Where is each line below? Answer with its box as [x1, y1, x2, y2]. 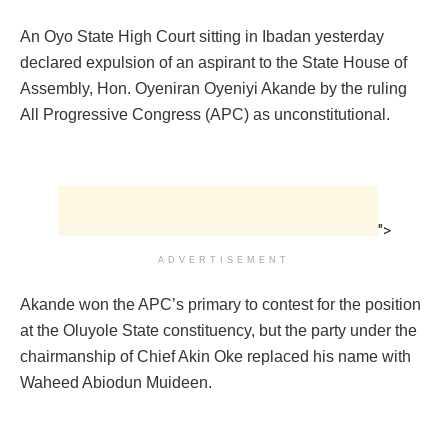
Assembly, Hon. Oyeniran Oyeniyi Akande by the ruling [20, 80, 407, 98]
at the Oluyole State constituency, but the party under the [20, 322, 417, 340]
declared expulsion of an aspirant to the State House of [20, 54, 407, 72]
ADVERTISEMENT [158, 255, 290, 266]
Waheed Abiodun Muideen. [20, 374, 212, 392]
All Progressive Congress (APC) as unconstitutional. [20, 106, 390, 124]
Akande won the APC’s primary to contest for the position [20, 296, 421, 314]
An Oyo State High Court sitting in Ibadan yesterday [20, 28, 384, 46]
